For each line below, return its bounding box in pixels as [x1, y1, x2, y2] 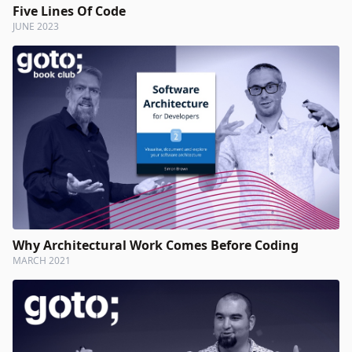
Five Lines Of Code [13, 2, 126, 20]
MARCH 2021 [13, 253, 71, 267]
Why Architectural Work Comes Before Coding [13, 236, 299, 254]
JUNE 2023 [13, 19, 59, 33]
